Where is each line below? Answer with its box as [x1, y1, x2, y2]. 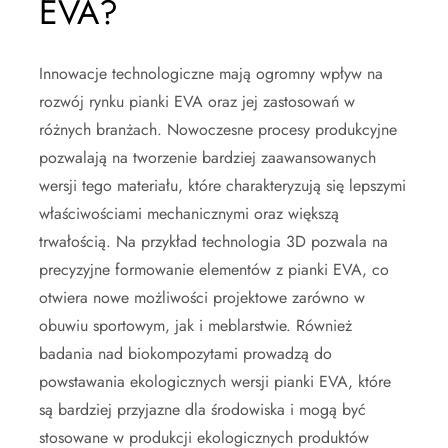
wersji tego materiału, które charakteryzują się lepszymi [39, 173, 406, 197]
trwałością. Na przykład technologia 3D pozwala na [39, 229, 388, 253]
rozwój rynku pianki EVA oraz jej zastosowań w [39, 89, 355, 113]
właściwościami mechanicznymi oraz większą [39, 201, 339, 225]
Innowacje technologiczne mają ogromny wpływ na [39, 61, 383, 85]
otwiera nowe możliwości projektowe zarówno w [39, 285, 365, 309]
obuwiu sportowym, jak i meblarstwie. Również [39, 313, 352, 337]
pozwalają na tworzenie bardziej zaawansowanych [39, 145, 376, 169]
